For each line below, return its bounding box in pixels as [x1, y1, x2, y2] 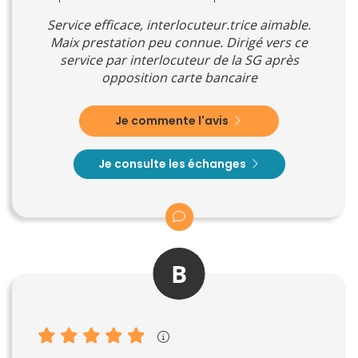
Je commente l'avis [115, 112, 231, 129]
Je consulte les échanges [97, 155, 249, 172]
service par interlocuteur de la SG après [59, 50, 299, 69]
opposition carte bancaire [101, 68, 257, 86]
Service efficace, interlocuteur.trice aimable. [47, 15, 311, 34]
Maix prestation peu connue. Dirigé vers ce [50, 33, 308, 51]
